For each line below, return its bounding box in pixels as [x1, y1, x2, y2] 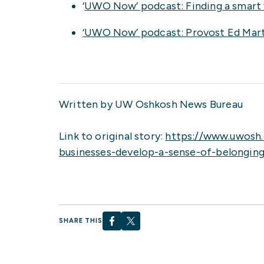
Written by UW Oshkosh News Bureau [59, 97, 243, 111]
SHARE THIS [59, 217, 103, 225]
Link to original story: [59, 129, 166, 143]
